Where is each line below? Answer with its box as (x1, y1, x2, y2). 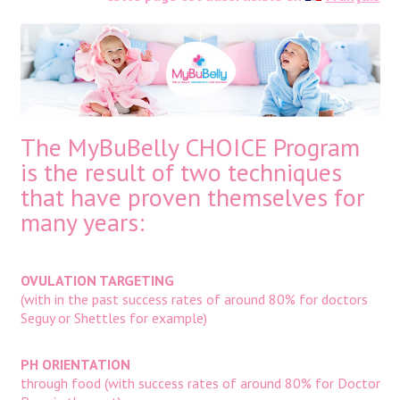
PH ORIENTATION (20, 355, 130, 374)
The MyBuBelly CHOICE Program (20, 130, 360, 164)
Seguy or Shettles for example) (20, 309, 207, 328)
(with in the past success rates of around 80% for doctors (20, 290, 368, 309)
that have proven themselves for (20, 180, 364, 214)
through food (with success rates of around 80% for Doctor (20, 374, 380, 393)
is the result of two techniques (20, 155, 342, 189)
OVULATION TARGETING (20, 271, 174, 290)
